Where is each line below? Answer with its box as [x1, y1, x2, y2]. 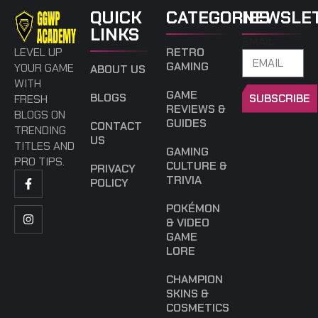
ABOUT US [90, 61, 146, 77]
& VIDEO [166, 214, 209, 230]
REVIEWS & [166, 101, 226, 116]
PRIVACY [90, 160, 136, 176]
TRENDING [14, 122, 66, 138]
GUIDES [166, 115, 207, 131]
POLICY [90, 175, 128, 190]
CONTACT [90, 118, 142, 133]
